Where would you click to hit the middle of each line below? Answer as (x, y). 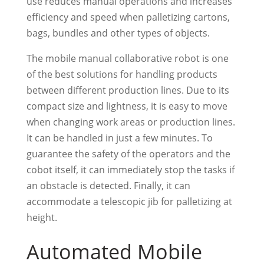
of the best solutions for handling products (122, 74)
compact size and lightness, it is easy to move (127, 106)
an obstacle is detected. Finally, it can (108, 185)
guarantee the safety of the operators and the (128, 154)
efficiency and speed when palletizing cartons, (128, 17)
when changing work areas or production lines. (131, 122)
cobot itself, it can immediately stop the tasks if (130, 169)
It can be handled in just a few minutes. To (119, 138)
